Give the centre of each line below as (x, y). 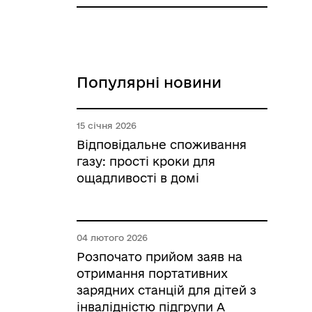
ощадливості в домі (138, 178)
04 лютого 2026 (112, 237)
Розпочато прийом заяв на (159, 257)
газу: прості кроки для (146, 161)
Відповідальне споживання (162, 145)
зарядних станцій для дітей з (166, 290)
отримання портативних (152, 273)
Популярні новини (149, 82)
